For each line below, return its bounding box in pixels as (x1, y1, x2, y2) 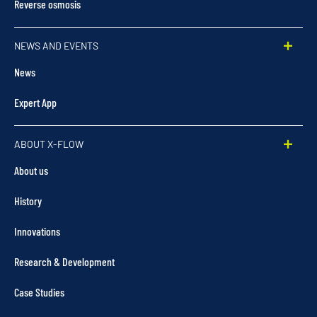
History (14, 193, 42, 207)
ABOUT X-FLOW (14, 137, 83, 150)
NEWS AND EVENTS (14, 39, 98, 52)
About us (14, 163, 48, 177)
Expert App (14, 95, 57, 109)
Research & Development (14, 254, 115, 268)
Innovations (14, 224, 60, 238)
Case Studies (14, 284, 64, 299)
